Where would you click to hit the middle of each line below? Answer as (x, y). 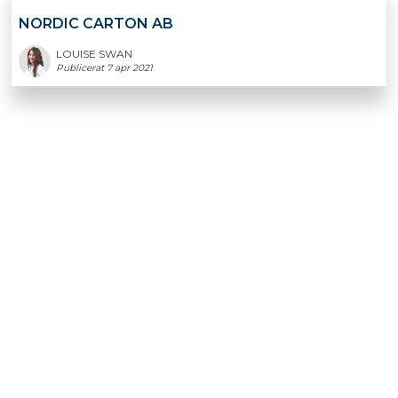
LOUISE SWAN (95, 53)
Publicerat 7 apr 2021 (105, 68)
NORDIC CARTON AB (96, 23)
